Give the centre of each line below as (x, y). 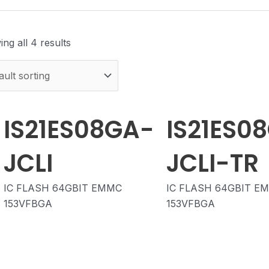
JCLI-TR (213, 164)
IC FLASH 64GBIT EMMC (63, 188)
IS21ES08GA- (79, 130)
